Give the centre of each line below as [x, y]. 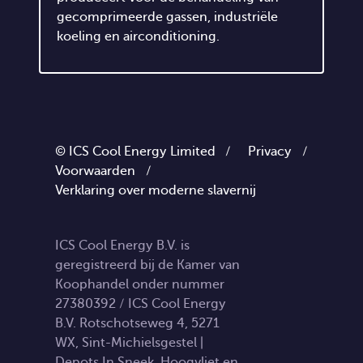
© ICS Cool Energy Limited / [149, 151]
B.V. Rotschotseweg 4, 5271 [137, 323]
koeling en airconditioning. [138, 36]
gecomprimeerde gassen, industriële [167, 17]
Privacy [270, 151]
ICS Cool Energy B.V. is [122, 245]
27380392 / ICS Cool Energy [141, 303]
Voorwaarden [95, 171]
